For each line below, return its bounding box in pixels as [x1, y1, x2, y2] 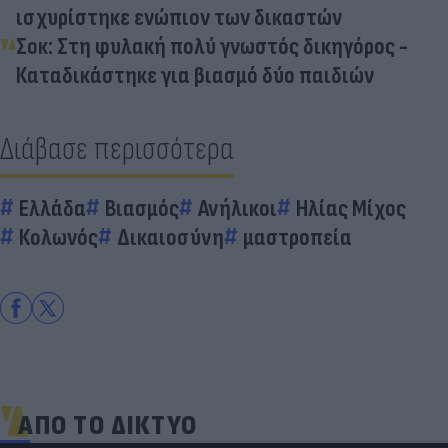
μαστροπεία [243, 222, 352, 252]
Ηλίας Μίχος [296, 193, 406, 223]
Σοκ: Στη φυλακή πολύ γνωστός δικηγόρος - [16, 31, 408, 61]
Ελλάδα [19, 193, 86, 223]
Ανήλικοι [198, 193, 277, 223]
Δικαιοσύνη [117, 222, 224, 252]
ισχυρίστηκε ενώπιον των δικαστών [16, 2, 342, 32]
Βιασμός [105, 193, 179, 223]
